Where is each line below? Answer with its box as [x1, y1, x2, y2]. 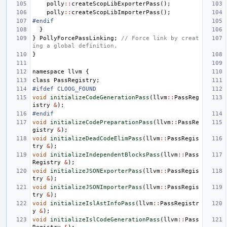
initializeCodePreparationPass [50, 119, 153, 126]
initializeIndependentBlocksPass [50, 151, 160, 158]
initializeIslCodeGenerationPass [50, 216, 160, 223]
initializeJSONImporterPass [50, 183, 142, 191]
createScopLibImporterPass [71, 9, 160, 16]
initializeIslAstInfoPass [50, 200, 135, 207]
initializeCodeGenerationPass [50, 94, 149, 101]
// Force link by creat [121, 34, 199, 42]
